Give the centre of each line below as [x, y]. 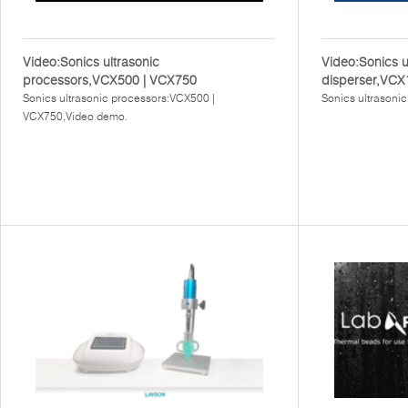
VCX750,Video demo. [75, 116]
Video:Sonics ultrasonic [91, 62]
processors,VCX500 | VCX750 [110, 80]
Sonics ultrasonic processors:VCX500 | [119, 98]
